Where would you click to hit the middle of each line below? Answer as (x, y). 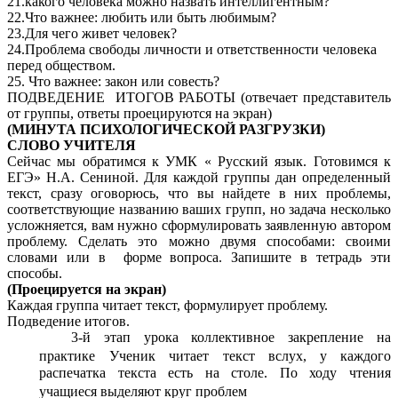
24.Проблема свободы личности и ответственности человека (192, 50)
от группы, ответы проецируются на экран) (139, 114)
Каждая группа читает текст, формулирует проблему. (167, 306)
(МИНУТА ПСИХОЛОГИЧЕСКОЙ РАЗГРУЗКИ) (166, 130)
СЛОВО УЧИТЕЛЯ (72, 146)
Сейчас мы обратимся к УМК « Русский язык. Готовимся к (199, 162)
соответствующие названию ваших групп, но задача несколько (199, 210)
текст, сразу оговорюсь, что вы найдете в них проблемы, (199, 194)
